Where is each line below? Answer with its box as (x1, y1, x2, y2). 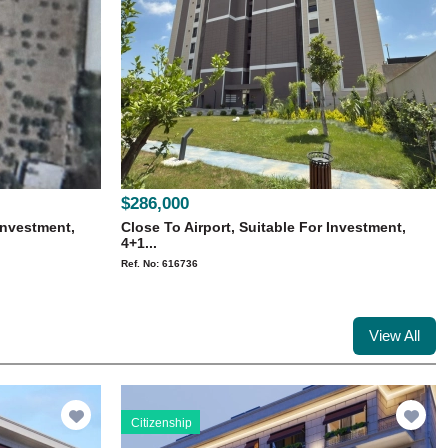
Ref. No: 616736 (121, 258, 198, 269)
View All (369, 327, 420, 344)
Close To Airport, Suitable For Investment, (121, 219, 406, 235)
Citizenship (131, 416, 192, 430)
